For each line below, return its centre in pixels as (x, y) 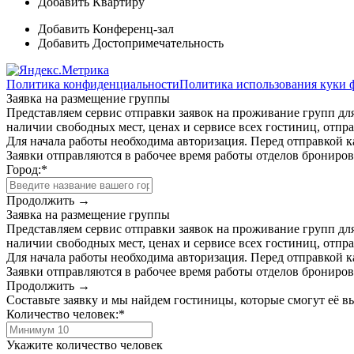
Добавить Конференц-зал (106, 28)
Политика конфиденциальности (93, 84)
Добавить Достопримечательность (131, 43)
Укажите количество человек (85, 345)
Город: (24, 169)
